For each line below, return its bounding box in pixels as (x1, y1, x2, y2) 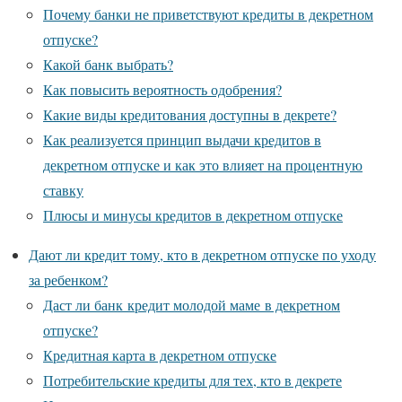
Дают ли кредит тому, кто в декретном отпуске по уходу (29, 245, 376, 265)
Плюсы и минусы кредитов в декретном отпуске (43, 205, 343, 225)
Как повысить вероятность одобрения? (43, 80, 282, 100)
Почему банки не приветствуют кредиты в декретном (43, 4, 373, 24)
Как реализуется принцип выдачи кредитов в (43, 130, 321, 150)
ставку (43, 180, 83, 200)
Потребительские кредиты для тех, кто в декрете (43, 371, 342, 390)
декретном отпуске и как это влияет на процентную (43, 155, 363, 175)
